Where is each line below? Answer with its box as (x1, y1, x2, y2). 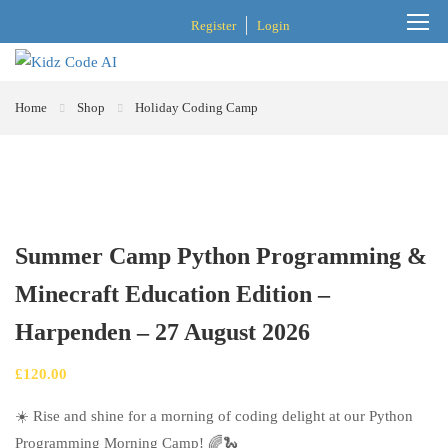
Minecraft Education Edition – (15, 281, 330, 307)
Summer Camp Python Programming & (15, 243, 427, 269)
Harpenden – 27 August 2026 (15, 319, 310, 345)
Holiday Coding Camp (135, 100, 258, 115)
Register (191, 18, 237, 33)
